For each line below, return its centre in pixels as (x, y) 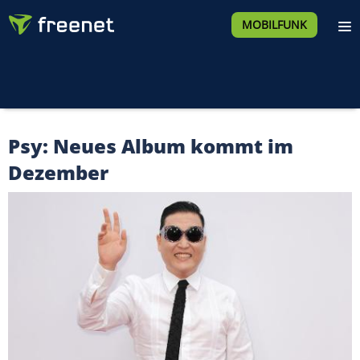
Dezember (58, 172)
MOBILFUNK (274, 25)
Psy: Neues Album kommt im (151, 146)
